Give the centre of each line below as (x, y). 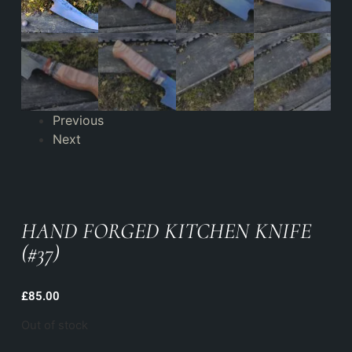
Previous (78, 120)
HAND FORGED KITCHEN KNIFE (166, 231)
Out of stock (54, 325)
